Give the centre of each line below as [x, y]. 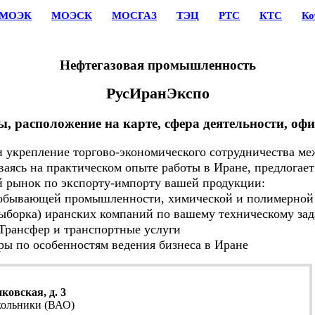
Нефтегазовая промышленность [157, 65]
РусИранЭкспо [157, 93]
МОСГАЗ [134, 15]
